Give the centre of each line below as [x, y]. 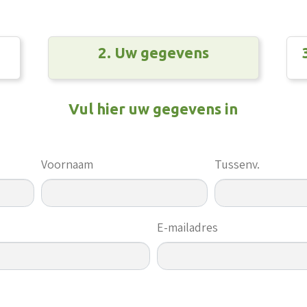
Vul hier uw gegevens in [153, 108]
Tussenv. [237, 164]
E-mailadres [187, 227]
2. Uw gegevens [153, 52]
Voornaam [67, 164]
